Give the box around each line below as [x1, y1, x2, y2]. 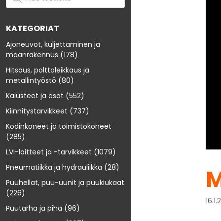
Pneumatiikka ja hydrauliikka [6, 162, 102, 173]
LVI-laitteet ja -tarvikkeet [6, 147, 92, 157]
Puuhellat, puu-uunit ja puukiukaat [6, 178, 124, 188]
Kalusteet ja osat [6, 91, 64, 101]
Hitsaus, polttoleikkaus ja [6, 65, 89, 75]
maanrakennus [6, 50, 58, 60]
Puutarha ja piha [6, 203, 62, 214]
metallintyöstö [6, 75, 56, 86]
